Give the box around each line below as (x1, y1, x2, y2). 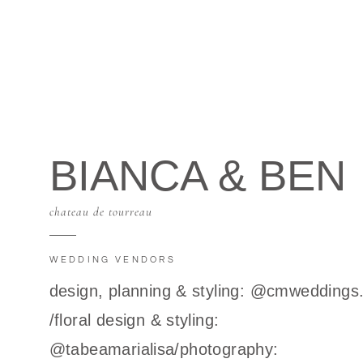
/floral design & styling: (49, 311, 220, 329)
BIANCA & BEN (49, 152, 346, 199)
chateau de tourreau (49, 204, 152, 219)
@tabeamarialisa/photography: (49, 340, 279, 358)
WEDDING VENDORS (49, 255, 176, 264)
